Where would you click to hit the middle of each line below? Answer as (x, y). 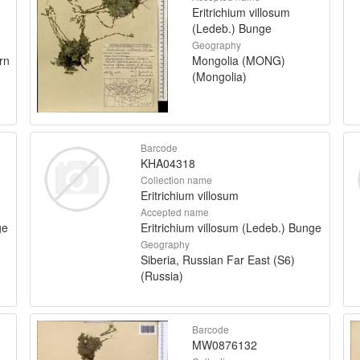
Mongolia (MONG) (239, 60)
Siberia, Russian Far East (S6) (217, 259)
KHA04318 (168, 163)
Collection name (176, 179)
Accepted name (174, 211)
